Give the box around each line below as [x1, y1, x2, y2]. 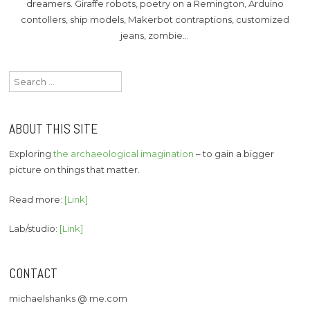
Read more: [9, 193, 65, 205]
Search [8, 73, 42, 84]
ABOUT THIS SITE [9, 120, 98, 138]
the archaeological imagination [53, 148, 194, 159]
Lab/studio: [9, 223, 60, 234]
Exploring [9, 148, 54, 159]
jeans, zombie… [120, 29, 190, 41]
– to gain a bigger [194, 148, 275, 159]
